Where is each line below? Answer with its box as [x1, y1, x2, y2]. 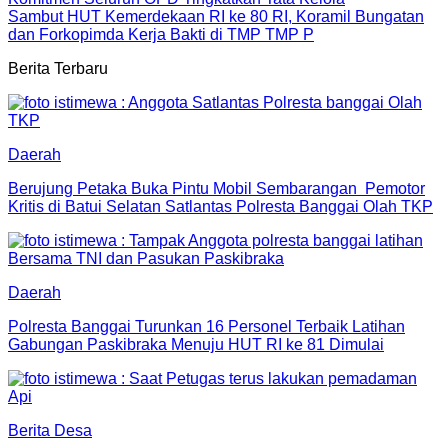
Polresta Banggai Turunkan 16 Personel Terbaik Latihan [8, 317, 405, 335]
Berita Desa [8, 421, 92, 439]
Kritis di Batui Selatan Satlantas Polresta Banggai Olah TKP [8, 197, 433, 215]
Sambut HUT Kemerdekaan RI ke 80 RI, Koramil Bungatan [8, 7, 424, 25]
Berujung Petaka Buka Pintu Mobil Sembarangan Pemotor [8, 179, 425, 197]
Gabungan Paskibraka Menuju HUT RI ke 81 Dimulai [8, 335, 384, 353]
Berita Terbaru [8, 59, 108, 77]
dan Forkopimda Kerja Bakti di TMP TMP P [8, 25, 314, 43]
